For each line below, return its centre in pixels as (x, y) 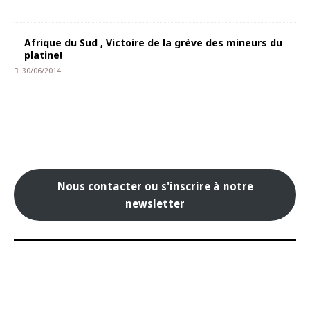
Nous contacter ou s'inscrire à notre (155, 186)
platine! (43, 55)
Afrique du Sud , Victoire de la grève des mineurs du (153, 43)
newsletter (155, 203)
